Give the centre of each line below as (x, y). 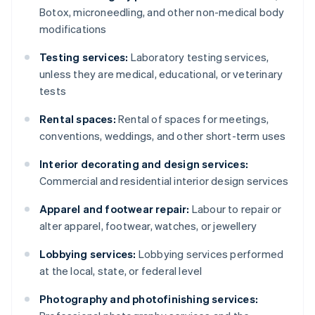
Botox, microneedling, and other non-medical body (162, 12)
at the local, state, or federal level (121, 271)
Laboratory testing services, (199, 57)
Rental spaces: (78, 119)
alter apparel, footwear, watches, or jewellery (148, 226)
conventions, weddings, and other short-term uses (163, 136)
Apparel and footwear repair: (115, 209)
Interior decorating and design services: (144, 164)
